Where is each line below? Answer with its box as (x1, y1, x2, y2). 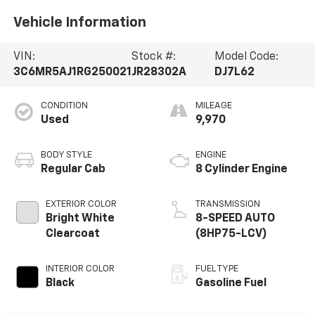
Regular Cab (40, 164, 105, 176)
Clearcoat (45, 229, 100, 240)
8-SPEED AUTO (195, 213, 275, 225)
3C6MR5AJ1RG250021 (13, 67, 131, 79)
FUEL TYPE (195, 264, 238, 274)
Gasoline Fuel (195, 278, 266, 290)
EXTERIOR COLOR (45, 200, 117, 210)
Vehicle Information (13, 15, 146, 30)
